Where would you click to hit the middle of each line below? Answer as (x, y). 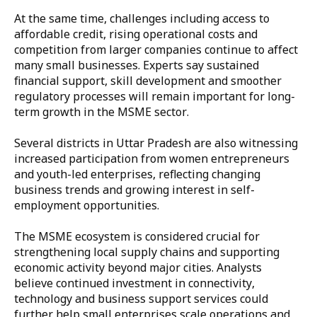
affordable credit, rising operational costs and (136, 34)
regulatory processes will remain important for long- (155, 96)
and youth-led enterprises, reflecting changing (137, 174)
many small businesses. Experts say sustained (137, 65)
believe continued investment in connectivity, (134, 283)
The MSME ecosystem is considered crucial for (137, 236)
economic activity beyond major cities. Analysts (138, 267)
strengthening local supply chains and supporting (147, 252)
